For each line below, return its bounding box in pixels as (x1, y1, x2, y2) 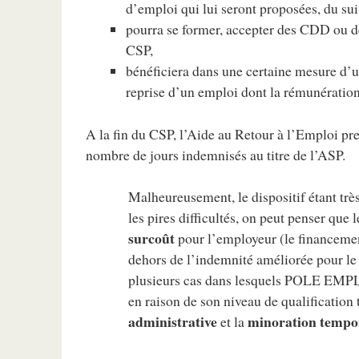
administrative (128, 311, 217, 333)
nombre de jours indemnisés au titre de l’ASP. (86, 144, 346, 164)
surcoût (128, 228, 175, 249)
